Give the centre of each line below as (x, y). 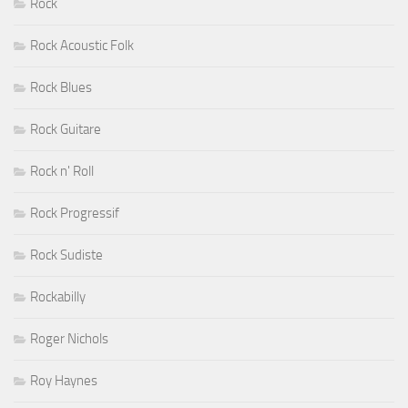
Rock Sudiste (66, 255)
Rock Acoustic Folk (82, 46)
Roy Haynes (64, 381)
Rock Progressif (75, 214)
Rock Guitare (66, 130)
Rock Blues (61, 88)
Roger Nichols (69, 339)
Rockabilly (58, 297)
